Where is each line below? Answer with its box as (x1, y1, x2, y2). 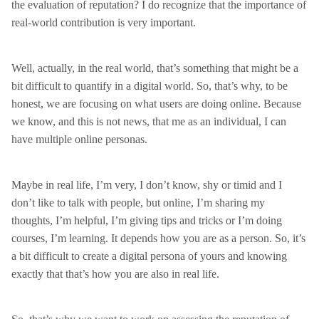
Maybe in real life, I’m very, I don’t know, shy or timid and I (11, 179, 282, 191)
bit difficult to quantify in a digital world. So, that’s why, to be (11, 80, 288, 92)
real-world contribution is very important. (11, 16, 196, 28)
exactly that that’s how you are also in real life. (11, 268, 219, 280)
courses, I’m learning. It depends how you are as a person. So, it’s (11, 232, 305, 244)
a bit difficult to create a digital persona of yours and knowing (11, 250, 287, 262)
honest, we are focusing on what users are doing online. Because (11, 98, 301, 110)
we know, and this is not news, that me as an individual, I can (11, 115, 286, 127)
